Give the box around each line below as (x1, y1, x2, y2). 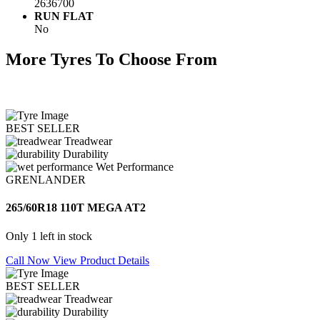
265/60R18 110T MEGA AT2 (6, 201, 146, 214)
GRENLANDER (6, 173, 86, 186)
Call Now (6, 254, 53, 266)
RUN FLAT (34, 10, 94, 23)
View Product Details (53, 254, 149, 266)
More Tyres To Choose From (6, 50, 217, 69)
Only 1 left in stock (6, 229, 92, 242)
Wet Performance (96, 160, 174, 173)
